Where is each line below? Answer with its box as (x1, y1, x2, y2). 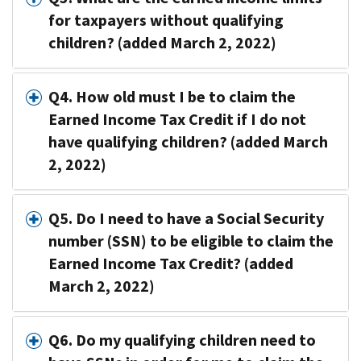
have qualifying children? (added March (48, 131, 328, 153)
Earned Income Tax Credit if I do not (48, 108, 306, 131)
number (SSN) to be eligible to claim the (48, 230, 334, 252)
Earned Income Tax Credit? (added (48, 252, 293, 275)
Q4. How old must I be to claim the (48, 85, 296, 108)
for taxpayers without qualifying (48, 9, 284, 31)
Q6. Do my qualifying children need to (48, 329, 316, 351)
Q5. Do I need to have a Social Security (48, 207, 324, 230)
